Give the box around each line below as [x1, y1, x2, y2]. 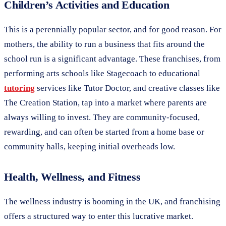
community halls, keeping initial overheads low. [4, 141, 175, 151]
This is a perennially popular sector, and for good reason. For [4, 24, 221, 34]
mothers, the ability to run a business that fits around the [4, 39, 205, 49]
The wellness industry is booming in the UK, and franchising [4, 196, 220, 206]
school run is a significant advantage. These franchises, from [4, 53, 220, 64]
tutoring [4, 83, 35, 93]
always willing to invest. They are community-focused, [4, 112, 200, 122]
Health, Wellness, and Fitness [4, 170, 141, 183]
